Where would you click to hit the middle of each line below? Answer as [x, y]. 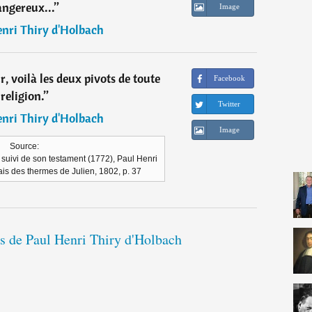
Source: [24, 147]
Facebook [229, 78]
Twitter [229, 104]
